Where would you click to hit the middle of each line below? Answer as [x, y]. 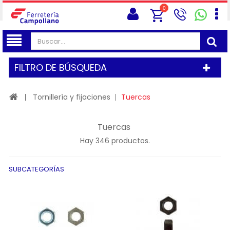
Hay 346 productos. [115, 141]
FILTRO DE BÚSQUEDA [61, 68]
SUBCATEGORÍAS [36, 169]
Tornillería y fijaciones [72, 97]
